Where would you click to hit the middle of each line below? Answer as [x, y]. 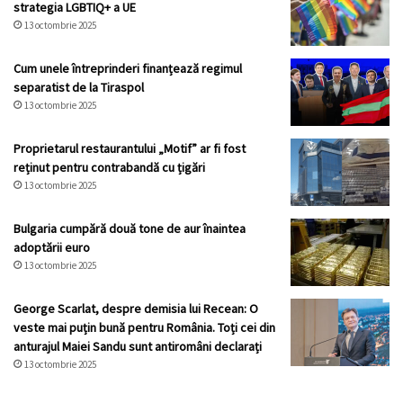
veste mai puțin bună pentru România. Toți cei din [144, 328]
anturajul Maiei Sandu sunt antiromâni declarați [138, 347]
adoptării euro [52, 248]
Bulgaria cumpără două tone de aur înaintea [130, 229]
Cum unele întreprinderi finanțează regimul [128, 69]
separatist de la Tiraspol [79, 88]
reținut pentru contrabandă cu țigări [109, 168]
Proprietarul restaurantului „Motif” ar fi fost [130, 149]
